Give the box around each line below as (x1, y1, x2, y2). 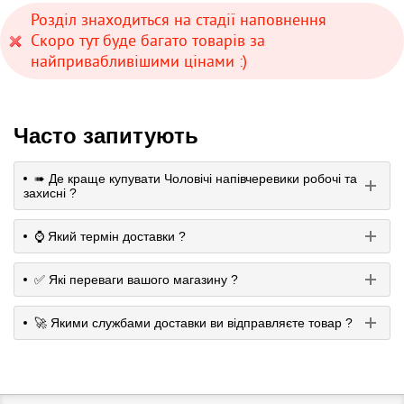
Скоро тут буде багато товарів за (31, 30, 265, 50)
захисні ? (23, 186, 77, 200)
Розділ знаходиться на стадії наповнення (31, 9, 326, 30)
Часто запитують (14, 124, 198, 148)
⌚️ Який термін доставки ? (34, 229, 186, 243)
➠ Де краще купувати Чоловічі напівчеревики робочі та (34, 171, 357, 186)
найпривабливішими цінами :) (31, 50, 247, 71)
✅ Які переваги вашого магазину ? (34, 272, 238, 287)
